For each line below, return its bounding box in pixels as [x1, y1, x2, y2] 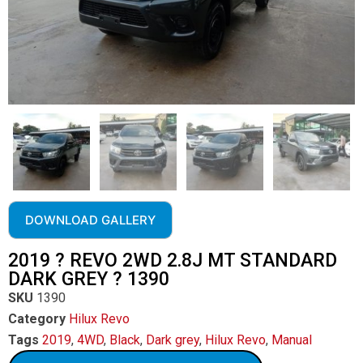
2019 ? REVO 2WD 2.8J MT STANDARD [8, 250, 337, 271]
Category [8, 311, 66, 327]
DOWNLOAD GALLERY [25, 212, 156, 228]
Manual [271, 332, 312, 348]
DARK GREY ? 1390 [8, 268, 169, 290]
